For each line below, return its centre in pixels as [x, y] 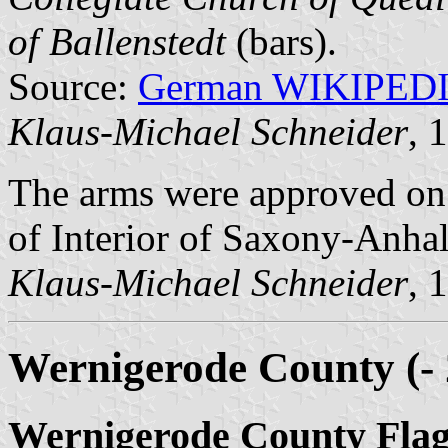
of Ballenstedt [117, 41]
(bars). [281, 41]
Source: [73, 86]
